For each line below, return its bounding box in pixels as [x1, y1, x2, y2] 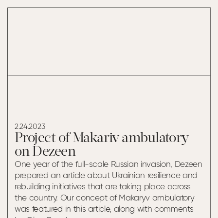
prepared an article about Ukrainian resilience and [15, 172, 198, 180]
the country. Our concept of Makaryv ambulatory [15, 194, 195, 202]
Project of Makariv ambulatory [15, 132, 189, 145]
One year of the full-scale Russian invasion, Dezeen [15, 161, 202, 169]
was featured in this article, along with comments [15, 205, 194, 214]
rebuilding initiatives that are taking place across [15, 183, 191, 191]
